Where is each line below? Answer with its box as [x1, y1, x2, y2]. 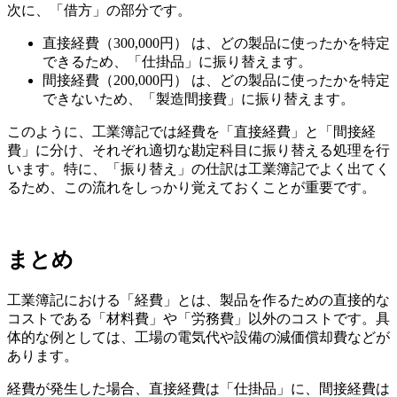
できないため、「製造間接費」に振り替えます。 [43, 90, 354, 106]
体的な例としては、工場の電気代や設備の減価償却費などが [7, 329, 390, 345]
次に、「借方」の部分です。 [7, 2, 191, 18]
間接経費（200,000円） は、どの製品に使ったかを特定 [43, 72, 390, 88]
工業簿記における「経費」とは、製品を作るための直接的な [7, 292, 390, 307]
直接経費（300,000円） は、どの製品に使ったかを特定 [43, 35, 390, 51]
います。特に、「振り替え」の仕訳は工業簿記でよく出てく [7, 160, 390, 176]
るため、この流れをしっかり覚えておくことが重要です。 [7, 179, 376, 195]
